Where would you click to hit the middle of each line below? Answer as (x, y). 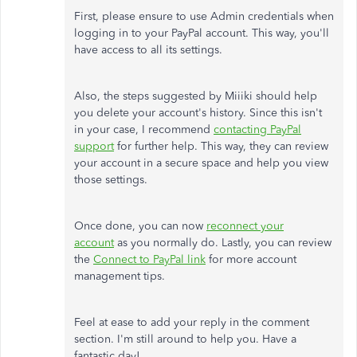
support (94, 146)
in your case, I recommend (144, 129)
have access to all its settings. (150, 49)
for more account (251, 259)
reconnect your (245, 226)
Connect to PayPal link (149, 259)
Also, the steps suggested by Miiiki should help (196, 96)
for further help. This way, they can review (221, 146)
